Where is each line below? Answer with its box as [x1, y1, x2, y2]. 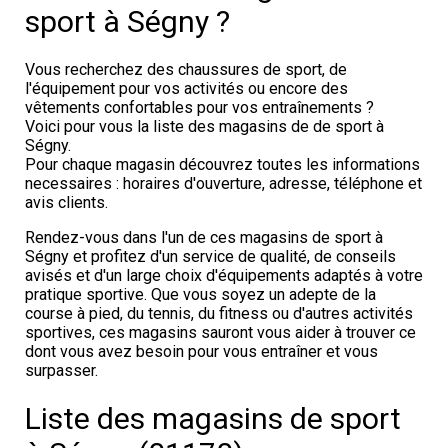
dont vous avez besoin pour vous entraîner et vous [25, 342, 378, 361]
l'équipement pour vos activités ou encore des [25, 79, 348, 98]
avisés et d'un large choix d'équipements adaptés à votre [25, 266, 423, 285]
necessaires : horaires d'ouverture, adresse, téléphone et [25, 174, 422, 193]
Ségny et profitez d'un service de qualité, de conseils [25, 247, 396, 266]
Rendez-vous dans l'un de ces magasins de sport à [25, 228, 383, 247]
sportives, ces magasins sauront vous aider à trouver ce [25, 323, 416, 342]
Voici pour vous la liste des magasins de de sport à [25, 117, 384, 136]
